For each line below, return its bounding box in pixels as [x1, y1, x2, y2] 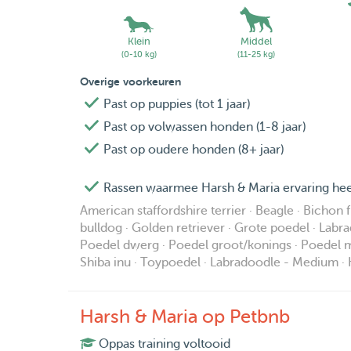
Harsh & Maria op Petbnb [80, 306, 290, 328]
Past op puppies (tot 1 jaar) [103, 97, 250, 112]
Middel [241, 35, 272, 48]
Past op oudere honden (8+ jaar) [103, 143, 284, 157]
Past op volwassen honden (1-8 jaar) [103, 120, 306, 135]
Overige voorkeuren [80, 75, 181, 89]
